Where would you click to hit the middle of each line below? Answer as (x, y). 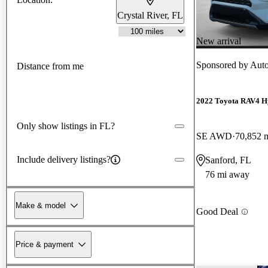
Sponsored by (223, 65)
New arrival (219, 41)
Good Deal (217, 212)
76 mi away (227, 175)
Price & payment (45, 244)
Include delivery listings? (64, 159)
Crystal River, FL (150, 15)
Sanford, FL (228, 160)
